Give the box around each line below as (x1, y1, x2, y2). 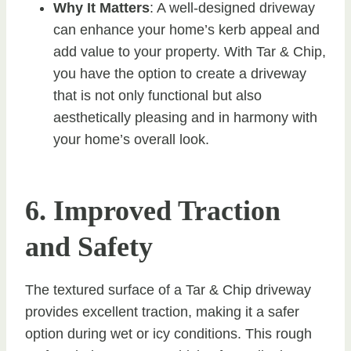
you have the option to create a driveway (53, 65, 306, 81)
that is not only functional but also (53, 87, 262, 103)
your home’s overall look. (53, 131, 209, 147)
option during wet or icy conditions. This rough (25, 325, 312, 342)
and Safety (25, 230, 153, 262)
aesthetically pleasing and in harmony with (53, 109, 317, 125)
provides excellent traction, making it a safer (25, 303, 299, 320)
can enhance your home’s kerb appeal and (53, 21, 320, 38)
